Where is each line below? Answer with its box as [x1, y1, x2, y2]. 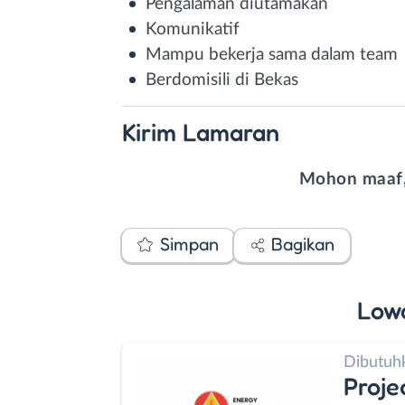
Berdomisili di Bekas [146, 71, 298, 89]
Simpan [159, 233, 219, 255]
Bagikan [271, 233, 334, 255]
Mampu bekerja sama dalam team [146, 45, 398, 63]
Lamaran [183, 117, 279, 146]
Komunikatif [146, 20, 240, 38]
